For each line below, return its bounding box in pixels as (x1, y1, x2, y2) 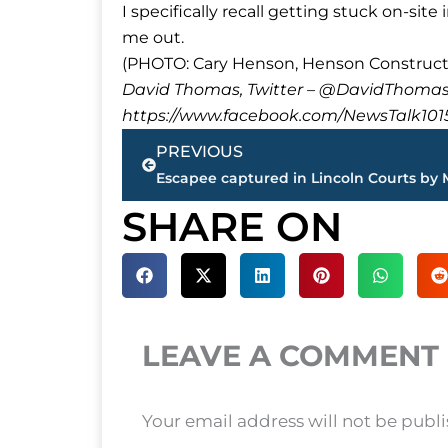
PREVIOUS (156, 141, 243, 161)
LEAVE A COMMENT (142, 337, 439, 373)
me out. (122, 27, 184, 47)
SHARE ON (122, 201, 342, 251)
